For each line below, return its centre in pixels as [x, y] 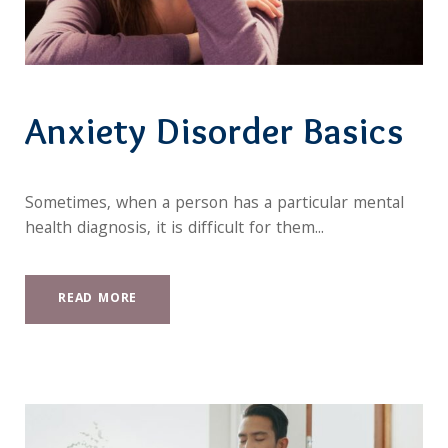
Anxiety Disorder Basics [214, 131]
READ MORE [98, 300]
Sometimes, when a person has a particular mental [214, 205]
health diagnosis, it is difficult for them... [174, 230]
